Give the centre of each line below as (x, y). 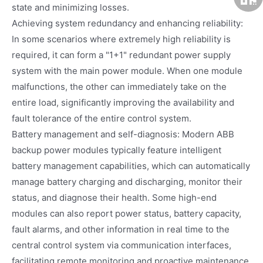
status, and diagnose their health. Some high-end (114, 197)
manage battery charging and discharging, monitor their (127, 181)
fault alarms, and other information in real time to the (121, 229)
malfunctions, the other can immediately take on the (119, 86)
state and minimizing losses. (70, 7)
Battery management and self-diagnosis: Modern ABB (123, 134)
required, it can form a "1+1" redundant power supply (121, 55)
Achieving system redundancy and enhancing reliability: (127, 23)
